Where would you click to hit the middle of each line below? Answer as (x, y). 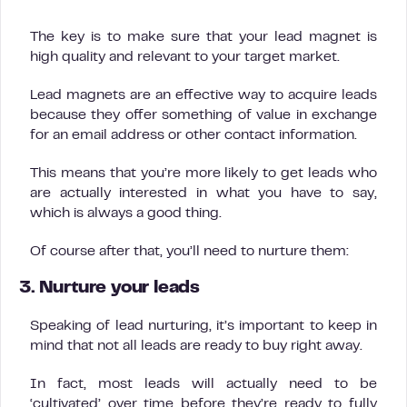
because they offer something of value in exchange (203, 116)
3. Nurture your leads (109, 289)
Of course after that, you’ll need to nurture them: (189, 252)
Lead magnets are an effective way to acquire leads (203, 96)
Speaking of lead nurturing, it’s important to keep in (203, 327)
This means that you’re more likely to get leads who (203, 174)
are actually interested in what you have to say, (203, 194)
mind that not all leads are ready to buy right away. (196, 347)
